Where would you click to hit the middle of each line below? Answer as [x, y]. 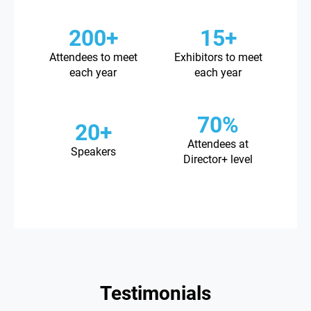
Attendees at [218, 144]
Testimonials [155, 294]
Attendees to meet [93, 58]
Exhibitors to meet [218, 58]
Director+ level [218, 160]
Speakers [93, 152]
